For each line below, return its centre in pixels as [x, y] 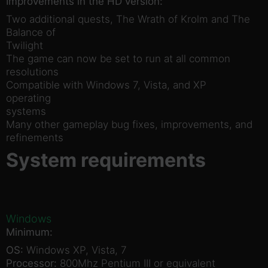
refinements [35, 137]
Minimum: [29, 232]
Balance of [31, 32]
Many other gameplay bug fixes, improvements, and [129, 124]
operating [28, 98]
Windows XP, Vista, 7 [75, 250]
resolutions [32, 71]
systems [26, 111]
